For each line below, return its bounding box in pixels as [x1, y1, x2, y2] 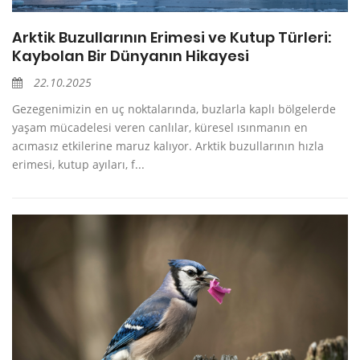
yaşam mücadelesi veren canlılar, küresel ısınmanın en [12, 119, 308, 135]
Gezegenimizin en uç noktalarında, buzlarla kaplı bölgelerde [12, 100, 336, 117]
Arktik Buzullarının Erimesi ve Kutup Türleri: [12, 27, 331, 47]
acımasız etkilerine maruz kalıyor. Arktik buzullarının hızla [12, 137, 324, 153]
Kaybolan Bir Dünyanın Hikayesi [12, 45, 249, 66]
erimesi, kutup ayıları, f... [12, 156, 145, 172]
